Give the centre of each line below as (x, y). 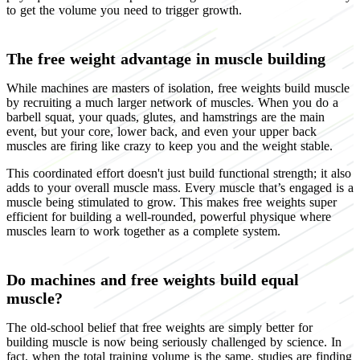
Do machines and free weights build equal (153, 279)
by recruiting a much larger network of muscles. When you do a (172, 102)
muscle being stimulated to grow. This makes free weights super (172, 202)
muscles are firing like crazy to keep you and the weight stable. (170, 145)
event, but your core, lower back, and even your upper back (162, 131)
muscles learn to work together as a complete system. (143, 231)
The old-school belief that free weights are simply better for (160, 327)
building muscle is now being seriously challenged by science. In (174, 342)
